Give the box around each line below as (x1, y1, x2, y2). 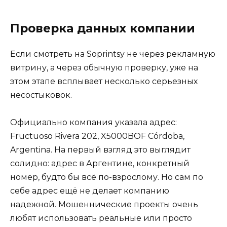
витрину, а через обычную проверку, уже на (10, 62, 198, 72)
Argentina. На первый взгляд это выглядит (10, 145, 191, 155)
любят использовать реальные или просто (10, 213, 192, 223)
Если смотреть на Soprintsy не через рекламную (10, 49, 215, 59)
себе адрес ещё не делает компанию (10, 186, 169, 196)
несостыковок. (10, 90, 72, 100)
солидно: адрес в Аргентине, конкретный (10, 159, 190, 169)
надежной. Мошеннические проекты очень (10, 200, 198, 210)
